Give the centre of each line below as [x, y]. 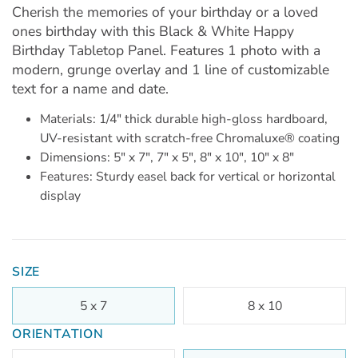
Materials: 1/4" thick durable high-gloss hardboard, [184, 119]
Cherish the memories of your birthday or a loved [165, 12]
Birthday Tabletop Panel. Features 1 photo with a [166, 50]
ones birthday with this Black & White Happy [153, 31]
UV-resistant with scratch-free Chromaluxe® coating [190, 138]
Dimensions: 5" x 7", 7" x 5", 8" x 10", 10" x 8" [167, 157]
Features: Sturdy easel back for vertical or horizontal [188, 176]
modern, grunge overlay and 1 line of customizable [171, 69]
